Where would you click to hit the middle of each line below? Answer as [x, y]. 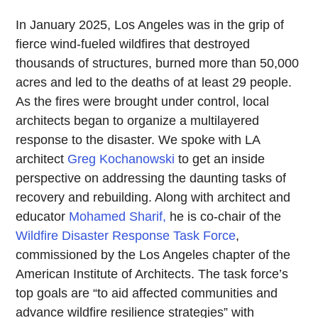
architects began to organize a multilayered [138, 121]
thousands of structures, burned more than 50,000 [158, 64]
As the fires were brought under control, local [143, 102]
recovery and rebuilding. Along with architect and [153, 198]
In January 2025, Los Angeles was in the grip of [150, 25]
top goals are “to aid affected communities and [147, 294]
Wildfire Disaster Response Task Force [126, 236]
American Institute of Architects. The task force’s [152, 274]
